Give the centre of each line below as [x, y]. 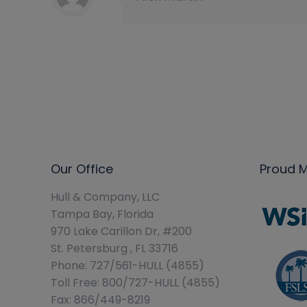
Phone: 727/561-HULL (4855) [127, 266]
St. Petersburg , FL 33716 [114, 248]
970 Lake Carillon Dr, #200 [121, 231]
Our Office [82, 169]
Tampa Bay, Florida [102, 214]
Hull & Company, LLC [105, 197]
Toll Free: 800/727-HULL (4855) [135, 283]
